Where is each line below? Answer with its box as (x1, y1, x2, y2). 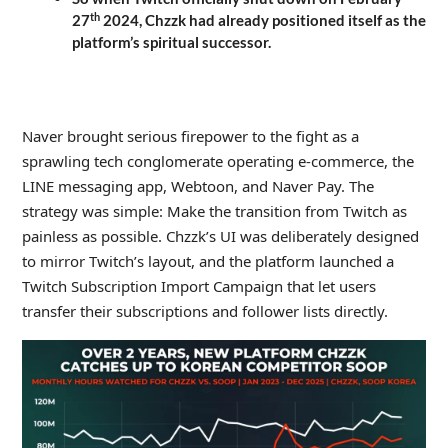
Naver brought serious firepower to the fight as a (21, 126, 359, 147)
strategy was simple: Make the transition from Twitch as (21, 201, 407, 222)
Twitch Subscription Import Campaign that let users (21, 276, 376, 297)
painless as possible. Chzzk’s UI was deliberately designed (21, 226, 419, 247)
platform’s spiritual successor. (71, 33, 271, 52)
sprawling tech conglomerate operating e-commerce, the (21, 151, 414, 172)
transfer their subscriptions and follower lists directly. (21, 301, 388, 322)
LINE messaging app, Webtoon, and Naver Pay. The (21, 176, 374, 197)
